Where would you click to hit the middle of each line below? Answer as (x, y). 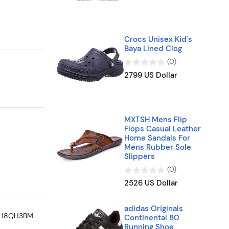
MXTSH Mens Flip (156, 120)
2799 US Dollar (151, 75)
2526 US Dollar (151, 183)
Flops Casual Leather (163, 129)
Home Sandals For (157, 138)
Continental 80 (152, 217)
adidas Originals (154, 208)
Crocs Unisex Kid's (158, 39)
